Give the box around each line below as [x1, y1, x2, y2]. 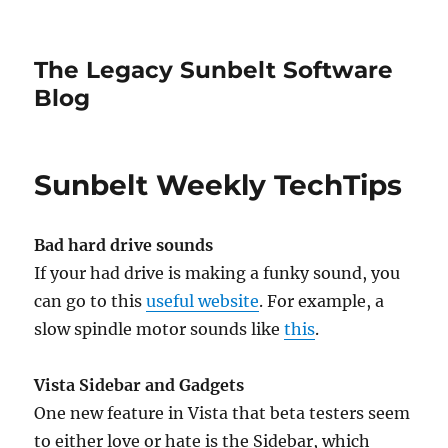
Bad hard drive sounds [34, 235, 214, 255]
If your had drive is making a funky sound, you [34, 263, 401, 283]
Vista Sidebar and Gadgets [34, 375, 245, 395]
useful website [146, 291, 260, 311]
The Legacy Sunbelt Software [34, 56, 394, 84]
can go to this [34, 291, 147, 311]
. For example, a [259, 291, 385, 311]
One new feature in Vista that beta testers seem [34, 403, 411, 423]
